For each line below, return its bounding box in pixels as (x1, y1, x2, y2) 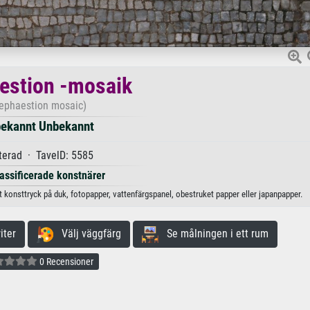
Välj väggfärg (53, 227, 121, 241)
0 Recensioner (37, 256, 93, 268)
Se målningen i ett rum (158, 227, 268, 241)
